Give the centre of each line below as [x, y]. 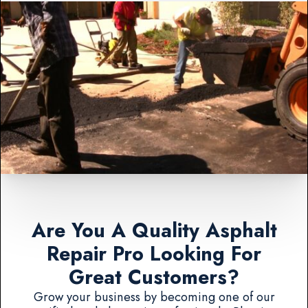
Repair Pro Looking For [154, 254]
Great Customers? [154, 277]
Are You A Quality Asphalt [154, 230]
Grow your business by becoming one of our [154, 296]
